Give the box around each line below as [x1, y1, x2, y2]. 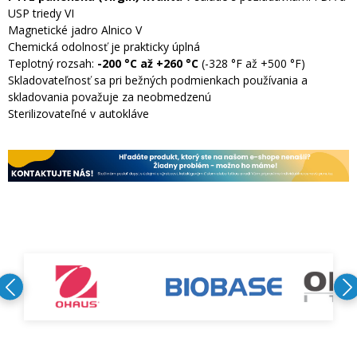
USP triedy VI [8, 6, 74, 22]
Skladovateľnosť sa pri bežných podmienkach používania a [8, 73, 308, 88]
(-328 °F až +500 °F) [198, 56, 305, 72]
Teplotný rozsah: [8, 56, 97, 72]
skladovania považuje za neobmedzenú [8, 89, 211, 105]
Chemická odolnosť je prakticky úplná [8, 39, 200, 55]
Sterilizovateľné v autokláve [8, 106, 149, 122]
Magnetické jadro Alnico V [8, 22, 142, 38]
